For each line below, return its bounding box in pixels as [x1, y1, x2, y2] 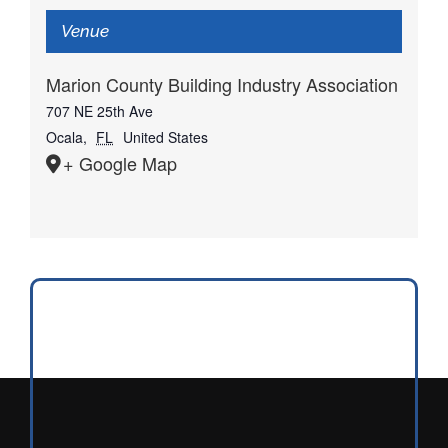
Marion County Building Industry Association [45, 71, 398, 98]
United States [122, 127, 208, 148]
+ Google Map [62, 150, 177, 177]
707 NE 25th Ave [45, 101, 153, 122]
